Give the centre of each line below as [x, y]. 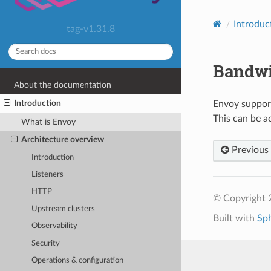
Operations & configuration [78, 261]
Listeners [48, 174]
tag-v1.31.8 [91, 29]
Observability [55, 226]
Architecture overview [62, 140]
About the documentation [63, 85]
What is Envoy [48, 122]
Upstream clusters [64, 209]
